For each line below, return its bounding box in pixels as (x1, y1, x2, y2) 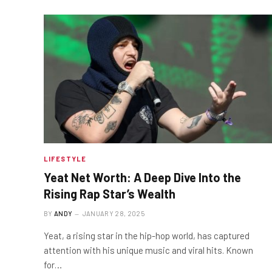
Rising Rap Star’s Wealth (44, 186, 175, 201)
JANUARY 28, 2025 (82, 209, 144, 217)
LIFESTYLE (44, 154, 86, 163)
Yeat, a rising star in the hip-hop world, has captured (44, 229, 250, 241)
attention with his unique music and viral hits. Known (44, 244, 253, 256)
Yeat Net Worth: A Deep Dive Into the (44, 169, 241, 185)
